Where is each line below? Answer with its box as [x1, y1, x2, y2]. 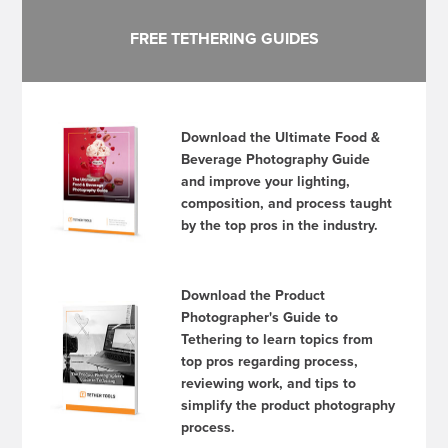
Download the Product [181, 284, 326, 305]
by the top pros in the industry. [181, 214, 379, 235]
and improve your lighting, [181, 170, 351, 191]
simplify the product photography [181, 394, 396, 415]
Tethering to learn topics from [181, 328, 374, 349]
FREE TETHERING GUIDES [129, 26, 319, 50]
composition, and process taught [181, 192, 393, 213]
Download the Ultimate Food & [181, 126, 381, 147]
